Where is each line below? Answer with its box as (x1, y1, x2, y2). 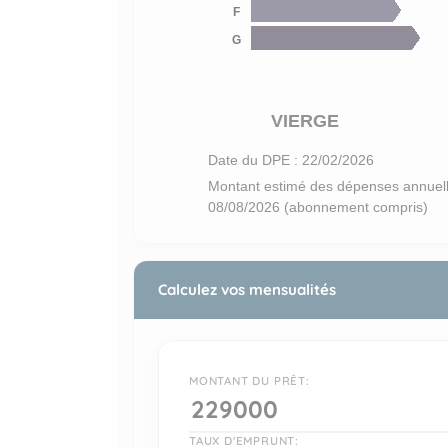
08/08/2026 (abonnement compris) (208, 199, 428, 216)
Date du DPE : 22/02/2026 (208, 152, 374, 169)
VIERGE (270, 111, 339, 132)
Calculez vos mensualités (158, 280, 336, 300)
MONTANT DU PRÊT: (189, 373, 310, 389)
